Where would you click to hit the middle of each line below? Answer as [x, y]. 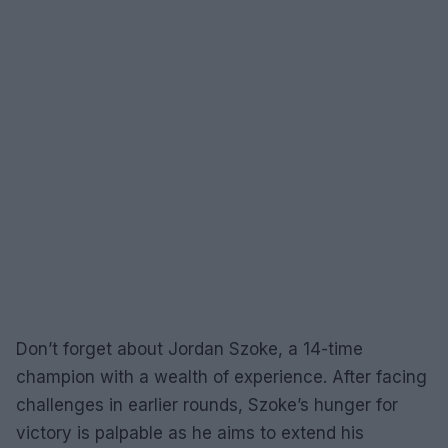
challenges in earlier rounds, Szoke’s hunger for [207, 404]
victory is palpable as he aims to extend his [190, 432]
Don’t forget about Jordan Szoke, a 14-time [189, 348]
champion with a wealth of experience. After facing [221, 376]
